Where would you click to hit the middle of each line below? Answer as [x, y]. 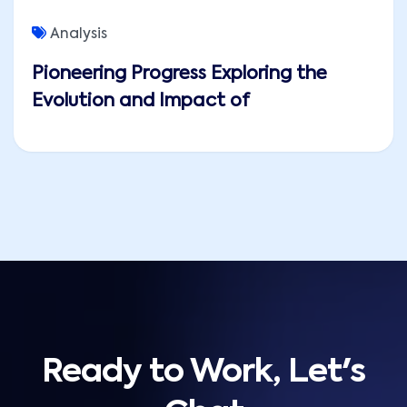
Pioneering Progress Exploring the [179, 75]
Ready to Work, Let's [203, 373]
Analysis [79, 35]
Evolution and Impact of [141, 102]
